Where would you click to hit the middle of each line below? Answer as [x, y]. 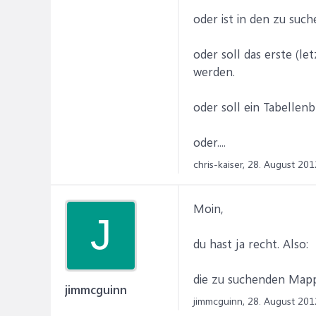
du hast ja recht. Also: [251, 243]
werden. [214, 71]
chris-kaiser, [219, 164]
